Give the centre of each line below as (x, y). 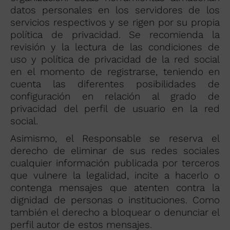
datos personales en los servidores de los (115, 10)
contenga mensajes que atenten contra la (115, 188)
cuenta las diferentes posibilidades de (115, 84)
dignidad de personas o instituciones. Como (115, 200)
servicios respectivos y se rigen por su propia (115, 22)
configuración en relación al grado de (115, 96)
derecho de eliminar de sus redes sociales (115, 151)
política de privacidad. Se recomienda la (115, 35)
